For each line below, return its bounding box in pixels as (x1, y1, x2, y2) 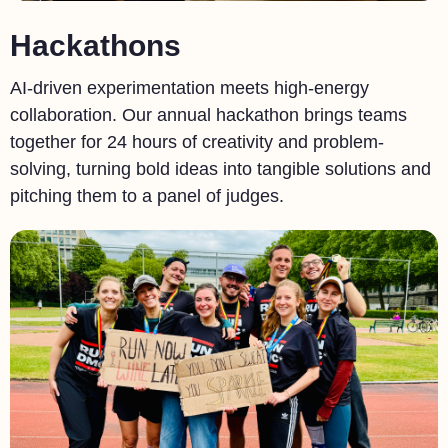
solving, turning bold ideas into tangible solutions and (10, 159, 431, 179)
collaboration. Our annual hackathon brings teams (10, 105, 407, 125)
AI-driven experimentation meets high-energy (10, 78, 369, 98)
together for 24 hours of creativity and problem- (10, 132, 384, 152)
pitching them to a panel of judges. (10, 186, 284, 206)
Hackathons (10, 28, 181, 62)
